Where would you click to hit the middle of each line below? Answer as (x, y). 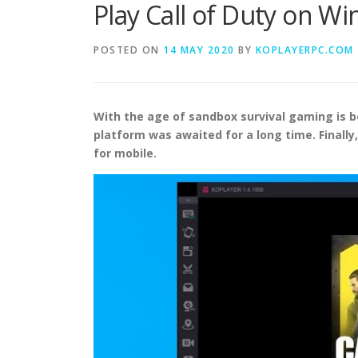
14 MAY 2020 (199, 50)
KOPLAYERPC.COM (304, 50)
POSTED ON (128, 50)
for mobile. (125, 153)
